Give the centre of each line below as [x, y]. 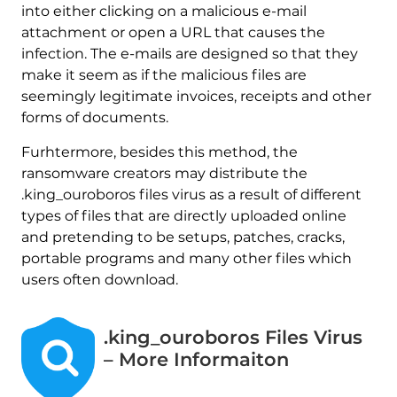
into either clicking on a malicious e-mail [163, 11]
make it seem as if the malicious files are [163, 74]
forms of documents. [94, 117]
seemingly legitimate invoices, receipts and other [196, 96]
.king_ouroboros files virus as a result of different [191, 194]
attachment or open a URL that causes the [173, 32]
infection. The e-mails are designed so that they [189, 53]
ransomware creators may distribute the [164, 173]
